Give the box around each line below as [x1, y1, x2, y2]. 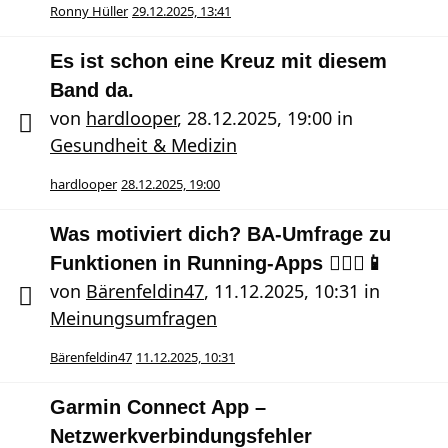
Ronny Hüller [50, 2, 128, 20]
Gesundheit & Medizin [50, 133, 237, 157]
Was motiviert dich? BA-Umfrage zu [50, 223, 391, 245]
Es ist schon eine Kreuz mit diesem [50, 50, 387, 72]
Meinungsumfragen [50, 306, 217, 330]
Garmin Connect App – [50, 396, 266, 418]
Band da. [50, 79, 134, 101]
